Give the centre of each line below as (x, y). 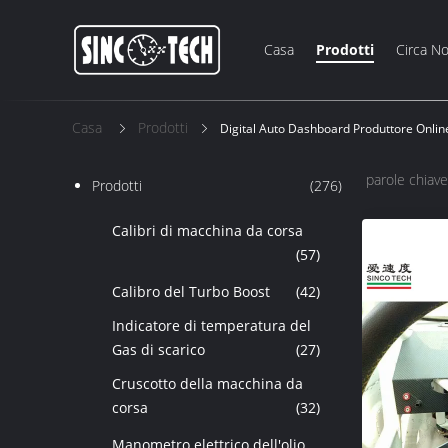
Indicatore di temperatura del (211, 325)
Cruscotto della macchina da (207, 383)
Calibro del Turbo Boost (191, 291)
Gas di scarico (158, 349)
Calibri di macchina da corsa (207, 230)
